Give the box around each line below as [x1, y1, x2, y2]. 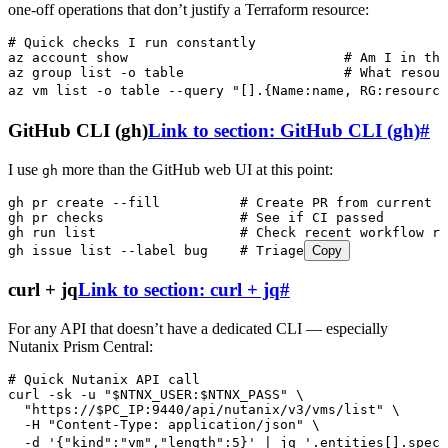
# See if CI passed [104, 209, 384, 225]
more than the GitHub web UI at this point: [58, 160, 333, 178]
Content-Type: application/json [56, 417, 296, 433]
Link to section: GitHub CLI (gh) [148, 119, 420, 141]
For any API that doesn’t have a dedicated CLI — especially [8, 320, 388, 338]
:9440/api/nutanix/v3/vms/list [144, 402, 376, 418]
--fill [104, 194, 160, 210]
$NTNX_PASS [200, 387, 280, 403]
